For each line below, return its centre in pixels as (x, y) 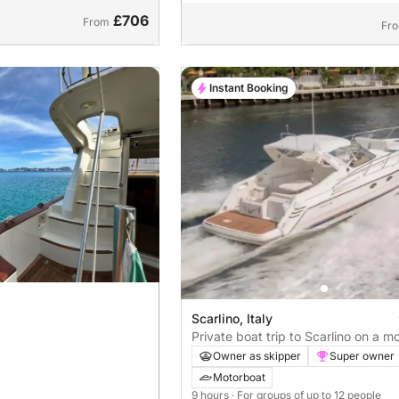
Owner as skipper (256, 355)
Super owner (362, 355)
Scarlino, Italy (232, 318)
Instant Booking (248, 87)
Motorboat (239, 377)
